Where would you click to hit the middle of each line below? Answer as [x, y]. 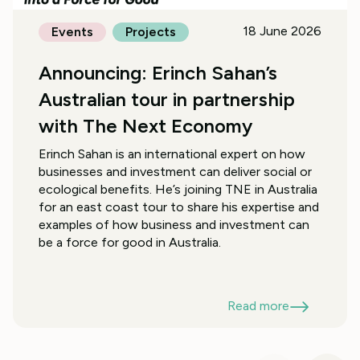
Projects [151, 32]
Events [72, 32]
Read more [258, 306]
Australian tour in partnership [167, 100]
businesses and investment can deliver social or [175, 172]
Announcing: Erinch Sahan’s [158, 73]
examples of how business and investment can [174, 225]
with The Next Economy [145, 126]
